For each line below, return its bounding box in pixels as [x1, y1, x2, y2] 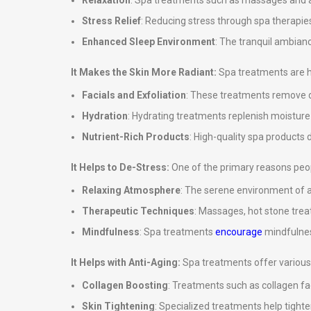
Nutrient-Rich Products [82, 131, 190, 142]
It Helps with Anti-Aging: [71, 257, 183, 268]
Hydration [82, 110, 128, 121]
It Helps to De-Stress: [71, 162, 171, 173]
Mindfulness [82, 226, 140, 237]
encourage [215, 226, 262, 237]
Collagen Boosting [82, 280, 168, 291]
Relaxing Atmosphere [82, 185, 180, 196]
